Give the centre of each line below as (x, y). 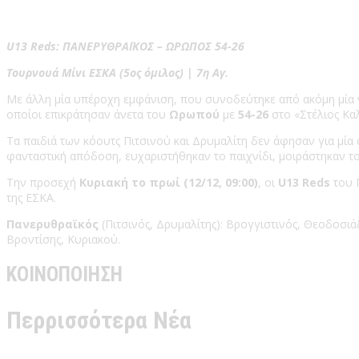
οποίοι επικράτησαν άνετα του (88, 114)
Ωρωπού (194, 114)
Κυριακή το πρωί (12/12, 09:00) (169, 182)
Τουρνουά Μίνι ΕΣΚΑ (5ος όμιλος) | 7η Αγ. (117, 72)
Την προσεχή (43, 182)
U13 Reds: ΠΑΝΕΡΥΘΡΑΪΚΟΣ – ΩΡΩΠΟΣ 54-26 (125, 46)
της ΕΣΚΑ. (31, 197)
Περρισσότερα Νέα (99, 321)
